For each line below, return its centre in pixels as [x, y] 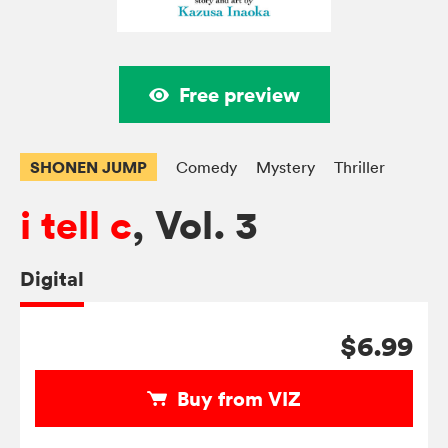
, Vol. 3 [194, 226]
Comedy [206, 167]
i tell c [76, 226]
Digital [52, 279]
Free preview [239, 95]
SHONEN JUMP [88, 167]
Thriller [359, 167]
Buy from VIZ [239, 399]
